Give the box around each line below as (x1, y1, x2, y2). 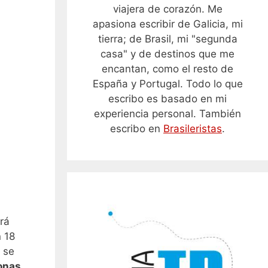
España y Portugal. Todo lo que (92, 78, 243, 90)
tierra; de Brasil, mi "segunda (98, 33, 237, 45)
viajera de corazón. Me (112, 3, 223, 15)
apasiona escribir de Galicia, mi (92, 18, 243, 30)
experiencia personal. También (94, 108, 241, 120)
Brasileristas (163, 123, 222, 135)
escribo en (110, 123, 163, 135)
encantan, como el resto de (102, 63, 233, 75)
